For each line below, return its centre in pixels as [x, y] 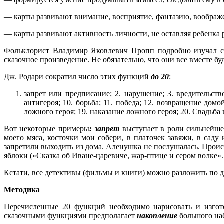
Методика [22, 190]
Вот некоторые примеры [47, 129]
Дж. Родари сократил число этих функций [77, 77]
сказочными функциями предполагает [70, 216]
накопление [158, 216]
